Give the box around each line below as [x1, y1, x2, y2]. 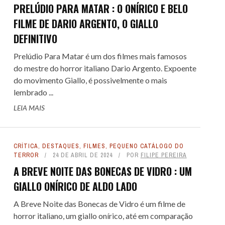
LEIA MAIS [13, 103, 45, 112]
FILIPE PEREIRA [140, 151, 187, 159]
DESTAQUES [42, 142, 79, 150]
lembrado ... [13, 87, 53, 97]
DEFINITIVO [13, 31, 57, 46]
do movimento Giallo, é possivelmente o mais [13, 75, 167, 85]
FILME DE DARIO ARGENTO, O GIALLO [13, 16, 158, 31]
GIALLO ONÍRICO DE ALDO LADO [13, 179, 137, 194]
